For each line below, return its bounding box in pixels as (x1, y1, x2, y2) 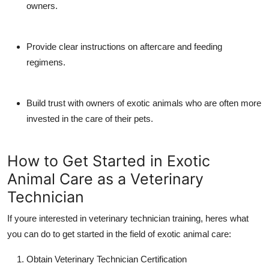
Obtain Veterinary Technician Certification (26, 253, 187, 264)
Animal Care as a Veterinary (7, 169, 204, 188)
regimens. (26, 56, 65, 67)
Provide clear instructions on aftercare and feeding (26, 41, 222, 52)
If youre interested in (7, 213, 89, 223)
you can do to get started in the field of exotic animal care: (7, 228, 231, 239)
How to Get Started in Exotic (7, 151, 210, 170)
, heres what (201, 213, 249, 223)
